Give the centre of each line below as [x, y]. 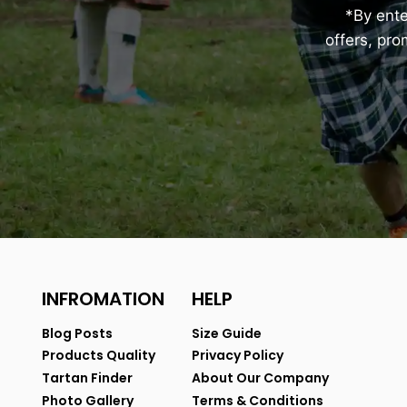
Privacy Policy [238, 356]
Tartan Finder [87, 378]
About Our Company [260, 378]
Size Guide [227, 333]
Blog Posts [77, 333]
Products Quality [99, 356]
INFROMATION [103, 299]
